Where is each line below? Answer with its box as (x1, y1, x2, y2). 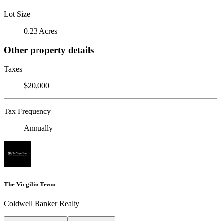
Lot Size (4, 9, 30, 18)
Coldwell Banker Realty (4, 199, 79, 208)
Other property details (4, 44, 94, 55)
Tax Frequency (4, 107, 51, 116)
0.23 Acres (24, 26, 57, 35)
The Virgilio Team (4, 180, 56, 188)
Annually (24, 124, 53, 133)
